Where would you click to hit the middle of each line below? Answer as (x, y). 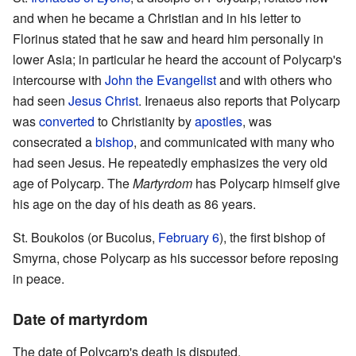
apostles (219, 122)
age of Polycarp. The (73, 184)
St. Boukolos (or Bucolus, (85, 238)
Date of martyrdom (80, 319)
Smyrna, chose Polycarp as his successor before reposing (176, 258)
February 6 (189, 238)
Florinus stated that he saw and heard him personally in (168, 39)
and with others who (274, 80)
